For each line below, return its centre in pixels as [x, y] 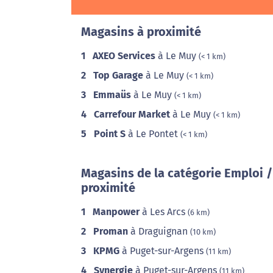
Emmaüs [112, 95]
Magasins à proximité [141, 32]
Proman [111, 231]
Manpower [116, 212]
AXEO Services [124, 56]
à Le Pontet [153, 134]
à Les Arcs [164, 212]
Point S [110, 134]
